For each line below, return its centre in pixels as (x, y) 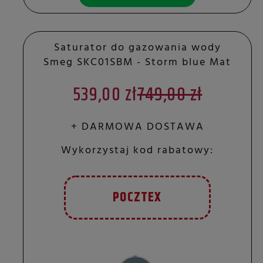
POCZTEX (137, 197)
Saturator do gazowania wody (137, 48)
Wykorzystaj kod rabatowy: (137, 150)
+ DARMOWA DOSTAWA (137, 127)
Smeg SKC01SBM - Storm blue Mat (137, 62)
